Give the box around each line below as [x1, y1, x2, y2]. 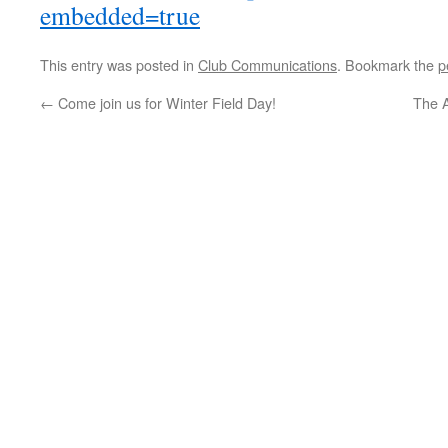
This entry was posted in [40, 54, 198, 75]
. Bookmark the [337, 54, 438, 75]
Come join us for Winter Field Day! [54, 92, 276, 113]
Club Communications [198, 54, 337, 75]
